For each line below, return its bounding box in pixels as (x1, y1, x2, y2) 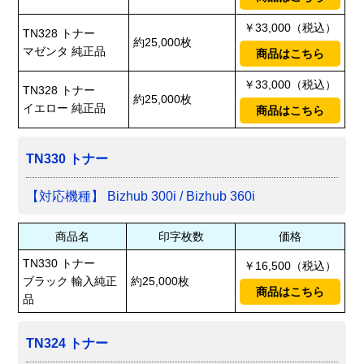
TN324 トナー (26, 336, 109, 351)
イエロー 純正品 (23, 102, 106, 115)
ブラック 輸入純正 (23, 275, 118, 288)
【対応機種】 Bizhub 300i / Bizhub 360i (26, 189, 256, 204)
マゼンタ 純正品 (23, 45, 106, 58)
